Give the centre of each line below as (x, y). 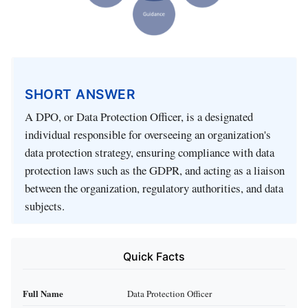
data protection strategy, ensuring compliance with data (150, 152)
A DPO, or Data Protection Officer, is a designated (139, 116)
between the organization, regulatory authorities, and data (154, 188)
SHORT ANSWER (80, 94)
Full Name (43, 293)
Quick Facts (154, 256)
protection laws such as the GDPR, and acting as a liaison (155, 170)
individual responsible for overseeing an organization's (148, 134)
